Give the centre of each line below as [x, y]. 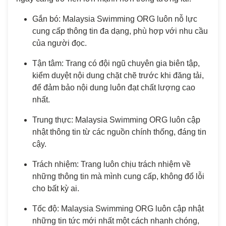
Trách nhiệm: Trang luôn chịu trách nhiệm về [111, 164]
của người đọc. [60, 43]
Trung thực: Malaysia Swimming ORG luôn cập [116, 120]
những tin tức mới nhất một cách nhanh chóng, [116, 220]
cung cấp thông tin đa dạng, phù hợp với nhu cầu [120, 31]
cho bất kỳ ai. [56, 188]
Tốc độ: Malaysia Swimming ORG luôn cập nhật [118, 208]
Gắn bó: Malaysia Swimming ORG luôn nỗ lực [115, 19]
